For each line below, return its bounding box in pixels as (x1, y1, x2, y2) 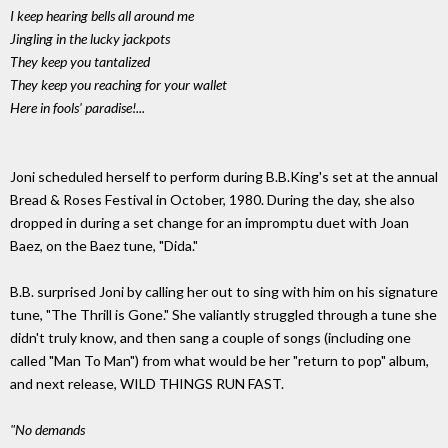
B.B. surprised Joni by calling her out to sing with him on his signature (10, 283, 438, 301)
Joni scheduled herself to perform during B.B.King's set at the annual (10, 168, 438, 186)
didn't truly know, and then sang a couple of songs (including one (10, 329, 411, 347)
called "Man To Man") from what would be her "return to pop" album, (10, 352, 429, 370)
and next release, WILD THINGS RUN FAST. (10, 375, 284, 393)
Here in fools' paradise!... (10, 99, 145, 117)
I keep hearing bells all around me (10, 7, 194, 25)
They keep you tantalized (10, 53, 150, 71)
